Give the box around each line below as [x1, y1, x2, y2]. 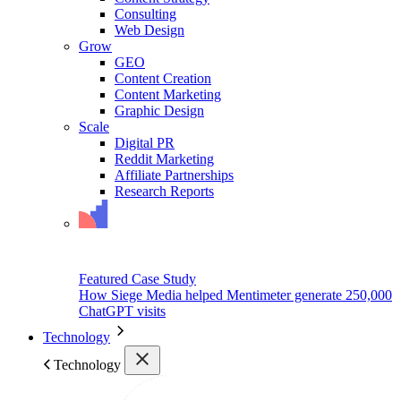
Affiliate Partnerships [115, 166, 234, 183]
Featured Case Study [79, 270, 196, 286]
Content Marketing [115, 86, 221, 102]
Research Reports [115, 183, 214, 199]
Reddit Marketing [115, 150, 214, 166]
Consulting [115, 5, 176, 21]
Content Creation [115, 70, 211, 86]
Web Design [115, 21, 184, 38]
